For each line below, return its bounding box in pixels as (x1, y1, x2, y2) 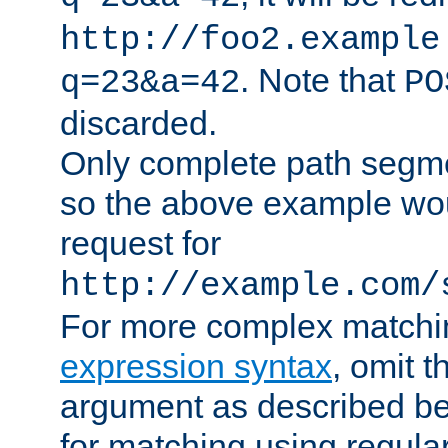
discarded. (60, 104, 217, 143)
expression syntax (60, 347, 332, 386)
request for (60, 224, 221, 263)
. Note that (240, 61, 404, 100)
